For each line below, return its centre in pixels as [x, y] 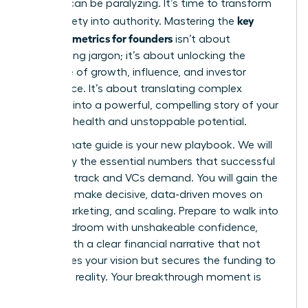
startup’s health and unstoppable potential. [136, 121]
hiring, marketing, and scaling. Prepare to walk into [152, 211]
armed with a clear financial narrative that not [143, 244]
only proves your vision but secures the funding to [151, 260]
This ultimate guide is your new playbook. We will [149, 145]
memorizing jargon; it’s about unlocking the [135, 55]
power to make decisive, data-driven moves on [144, 194]
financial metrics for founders [99, 37]
